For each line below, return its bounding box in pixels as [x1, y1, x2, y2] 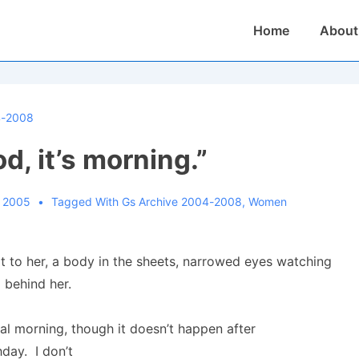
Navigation [236, 37, 302, 53]
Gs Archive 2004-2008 [121, 195, 242, 208]
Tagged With [50, 195, 122, 208]
